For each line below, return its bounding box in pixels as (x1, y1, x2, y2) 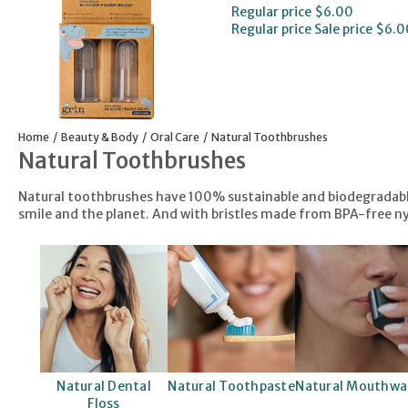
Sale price (313, 20, 372, 37)
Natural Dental (56, 377, 151, 394)
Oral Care (150, 129, 199, 144)
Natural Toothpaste (168, 377, 295, 394)
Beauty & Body (61, 129, 138, 144)
